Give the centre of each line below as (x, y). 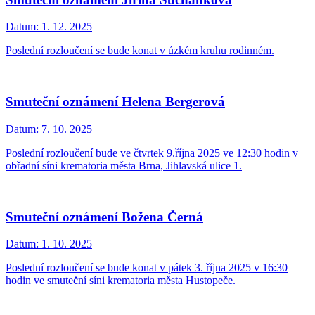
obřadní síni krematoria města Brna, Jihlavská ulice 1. (124, 165)
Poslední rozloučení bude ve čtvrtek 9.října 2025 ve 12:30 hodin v (152, 153)
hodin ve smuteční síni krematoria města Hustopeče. (121, 281)
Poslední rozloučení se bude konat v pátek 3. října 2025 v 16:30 (147, 268)
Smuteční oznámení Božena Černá (104, 217)
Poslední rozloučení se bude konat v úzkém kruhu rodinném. (140, 51)
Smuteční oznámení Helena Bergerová (115, 102)
